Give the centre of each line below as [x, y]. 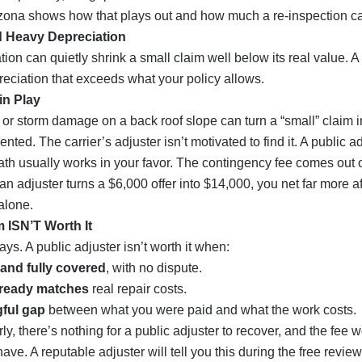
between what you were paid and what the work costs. [201, 310]
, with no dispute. [154, 268]
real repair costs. [138, 289]
